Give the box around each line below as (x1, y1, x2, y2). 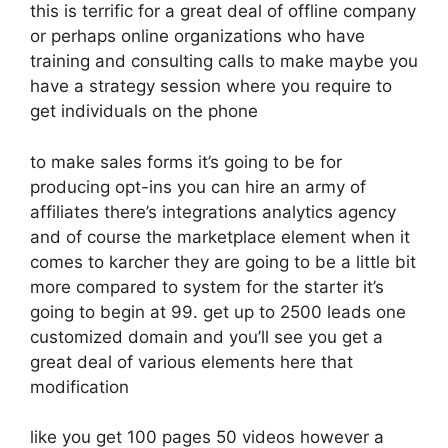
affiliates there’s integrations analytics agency (30, 201, 396, 222)
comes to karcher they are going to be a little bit (30, 251, 416, 272)
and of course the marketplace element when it (30, 226, 410, 247)
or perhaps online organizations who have (30, 26, 365, 46)
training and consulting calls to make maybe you (30, 51, 418, 71)
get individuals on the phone (30, 101, 258, 121)
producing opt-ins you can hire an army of (30, 176, 366, 197)
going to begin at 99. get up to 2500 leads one (30, 301, 406, 322)
